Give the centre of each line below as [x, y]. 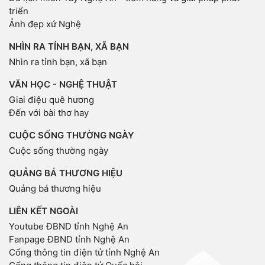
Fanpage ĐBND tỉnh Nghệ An [69, 240]
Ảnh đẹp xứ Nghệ [45, 24]
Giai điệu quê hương [51, 100]
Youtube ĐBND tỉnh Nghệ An [69, 227]
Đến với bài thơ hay [49, 113]
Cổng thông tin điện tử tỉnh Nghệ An [84, 253]
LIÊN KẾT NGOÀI [43, 211]
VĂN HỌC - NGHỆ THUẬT [63, 85]
